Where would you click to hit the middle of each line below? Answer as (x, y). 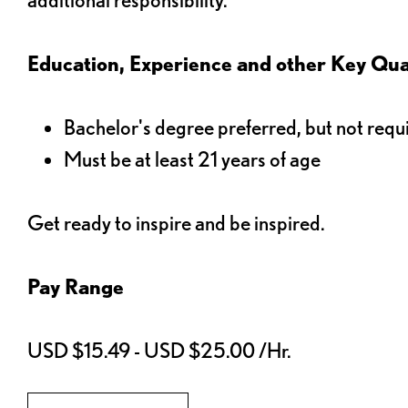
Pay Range (76, 286)
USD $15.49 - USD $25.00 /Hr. (159, 350)
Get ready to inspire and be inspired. (176, 222)
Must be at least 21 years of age (192, 158)
